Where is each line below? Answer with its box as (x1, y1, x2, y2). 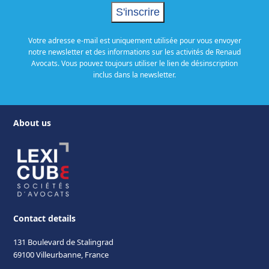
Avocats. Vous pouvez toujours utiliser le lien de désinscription (31, 58, 238, 69)
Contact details (13, 213, 76, 225)
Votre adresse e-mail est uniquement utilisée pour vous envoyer (28, 35, 241, 46)
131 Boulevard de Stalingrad (13, 237, 114, 248)
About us (13, 117, 52, 129)
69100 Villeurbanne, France (13, 249, 109, 261)
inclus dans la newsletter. (93, 70, 176, 80)
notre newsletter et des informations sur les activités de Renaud (28, 47, 241, 58)
